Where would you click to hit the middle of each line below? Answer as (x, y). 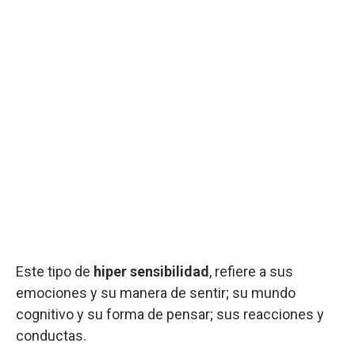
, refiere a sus (251, 271)
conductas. (51, 335)
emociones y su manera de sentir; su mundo (156, 292)
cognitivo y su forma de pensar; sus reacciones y (170, 314)
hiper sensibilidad (151, 271)
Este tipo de (55, 271)
